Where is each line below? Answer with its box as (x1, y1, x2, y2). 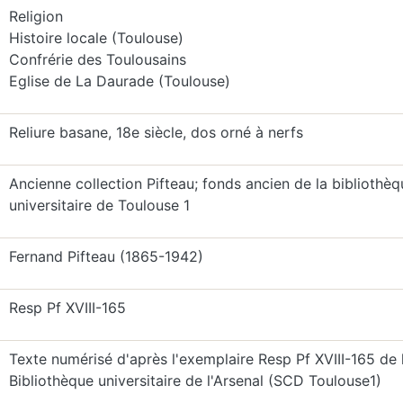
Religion (8, 7, 63, 25)
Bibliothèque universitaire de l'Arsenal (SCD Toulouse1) (8, 372, 381, 390)
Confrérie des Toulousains (8, 50, 186, 68)
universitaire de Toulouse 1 (8, 196, 190, 214)
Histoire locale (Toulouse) (8, 29, 184, 47)
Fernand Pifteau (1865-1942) (8, 247, 203, 265)
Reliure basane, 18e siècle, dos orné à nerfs (8, 123, 303, 141)
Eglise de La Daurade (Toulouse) (8, 72, 230, 90)
